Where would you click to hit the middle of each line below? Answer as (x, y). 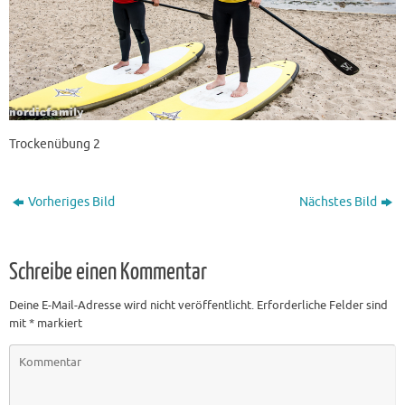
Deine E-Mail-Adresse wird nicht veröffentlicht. (132, 305)
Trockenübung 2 (55, 143)
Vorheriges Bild (72, 201)
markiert (58, 323)
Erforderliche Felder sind (322, 305)
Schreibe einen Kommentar (108, 272)
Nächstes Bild (338, 201)
